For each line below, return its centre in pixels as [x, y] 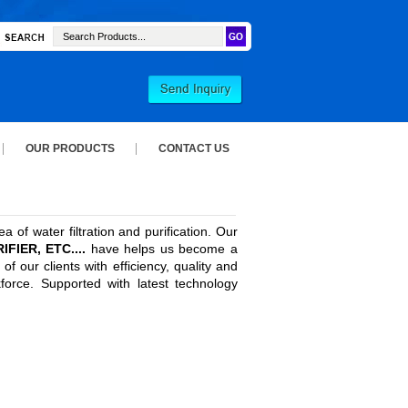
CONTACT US [194, 148]
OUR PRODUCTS [70, 148]
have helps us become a [162, 249]
